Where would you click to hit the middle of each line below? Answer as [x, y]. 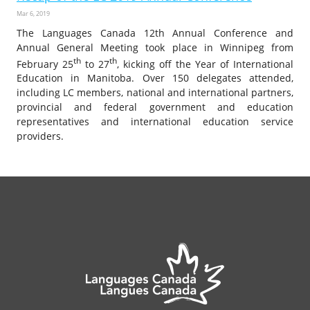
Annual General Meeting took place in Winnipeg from [155, 47]
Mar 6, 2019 [33, 13]
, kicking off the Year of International [205, 64]
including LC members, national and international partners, [155, 93]
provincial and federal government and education [155, 107]
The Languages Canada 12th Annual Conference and [155, 33]
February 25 [45, 64]
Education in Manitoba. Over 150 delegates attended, [155, 78]
